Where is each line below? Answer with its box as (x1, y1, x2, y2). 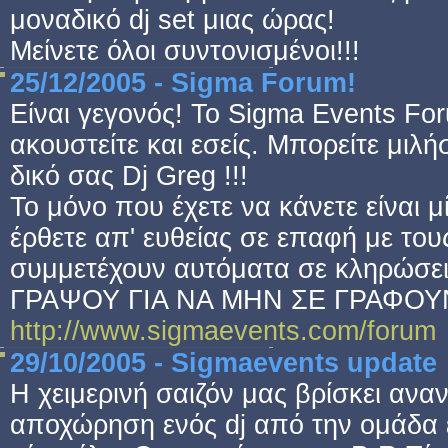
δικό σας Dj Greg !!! (10, 161, 248, 191)
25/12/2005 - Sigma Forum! (10, 68, 356, 98)
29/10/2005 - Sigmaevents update (10, 348, 437, 378)
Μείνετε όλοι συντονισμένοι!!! (10, 36, 360, 66)
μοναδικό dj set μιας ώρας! (10, 5, 335, 35)
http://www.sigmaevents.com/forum (10, 316, 436, 346)
